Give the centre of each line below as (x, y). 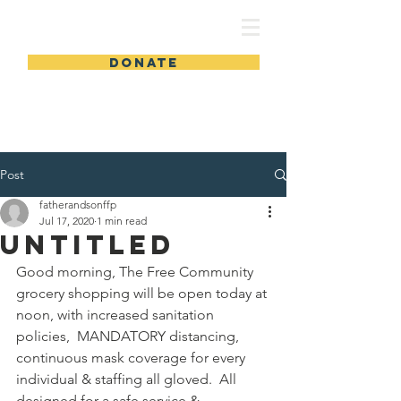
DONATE (144, 62)
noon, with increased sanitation (117, 315)
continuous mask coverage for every (132, 358)
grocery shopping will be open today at (143, 293)
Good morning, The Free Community (137, 272)
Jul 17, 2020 (67, 221)
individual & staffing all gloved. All (128, 379)
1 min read (122, 221)
